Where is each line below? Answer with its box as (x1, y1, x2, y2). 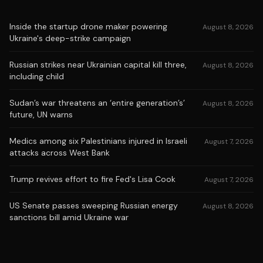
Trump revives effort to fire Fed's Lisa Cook (9, 174, 176, 184)
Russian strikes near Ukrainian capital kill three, (9, 59, 187, 70)
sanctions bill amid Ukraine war (9, 212, 129, 222)
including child (9, 71, 64, 82)
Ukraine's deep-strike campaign (9, 33, 131, 43)
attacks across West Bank (9, 147, 110, 158)
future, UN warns (9, 109, 73, 120)
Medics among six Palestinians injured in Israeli (9, 136, 187, 146)
